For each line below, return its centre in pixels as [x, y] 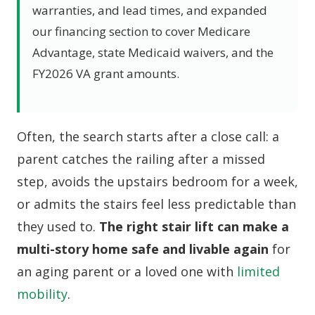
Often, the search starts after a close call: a [148, 136]
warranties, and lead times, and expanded [150, 10]
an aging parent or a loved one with [127, 271]
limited [258, 271]
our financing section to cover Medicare [141, 31]
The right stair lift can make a [194, 226]
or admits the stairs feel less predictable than [156, 204]
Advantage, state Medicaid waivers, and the [153, 52]
